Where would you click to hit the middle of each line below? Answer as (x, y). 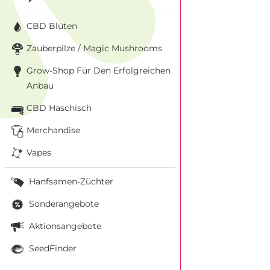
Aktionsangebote (64, 226)
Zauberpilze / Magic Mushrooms (94, 48)
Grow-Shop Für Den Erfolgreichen (99, 70)
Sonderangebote (63, 203)
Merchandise (53, 130)
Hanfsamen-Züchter (70, 181)
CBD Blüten (52, 26)
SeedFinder (52, 248)
